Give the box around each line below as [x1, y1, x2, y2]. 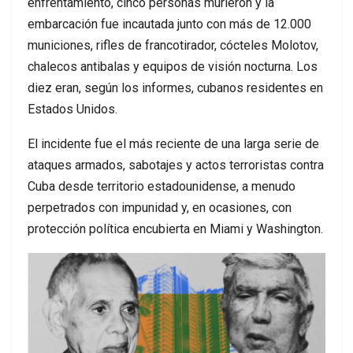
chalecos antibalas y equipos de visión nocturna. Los [28, 59, 318, 75]
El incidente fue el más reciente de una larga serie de [28, 136, 319, 152]
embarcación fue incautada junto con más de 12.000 [28, 17, 311, 32]
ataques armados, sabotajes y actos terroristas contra [28, 158, 324, 173]
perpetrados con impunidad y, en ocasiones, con [28, 200, 292, 216]
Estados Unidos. [28, 102, 117, 117]
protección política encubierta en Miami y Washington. [28, 221, 323, 237]
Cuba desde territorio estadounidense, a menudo [28, 179, 295, 195]
